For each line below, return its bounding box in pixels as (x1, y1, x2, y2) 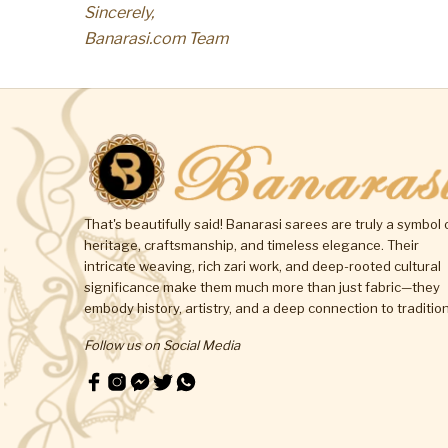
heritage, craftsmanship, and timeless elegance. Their (84, 237, 419, 254)
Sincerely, (84, 3, 154, 23)
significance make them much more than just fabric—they (84, 279, 440, 296)
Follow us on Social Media (84, 337, 240, 354)
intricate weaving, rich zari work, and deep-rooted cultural (84, 258, 441, 275)
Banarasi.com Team (84, 29, 228, 49)
